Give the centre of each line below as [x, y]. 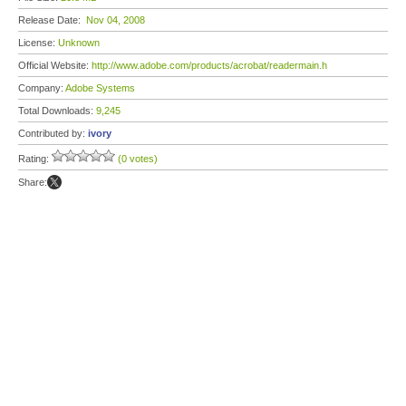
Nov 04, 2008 [116, 20]
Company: [42, 88]
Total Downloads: [57, 111]
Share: [33, 182]
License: [38, 43]
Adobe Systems [100, 88]
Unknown [79, 43]
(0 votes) [138, 159]
